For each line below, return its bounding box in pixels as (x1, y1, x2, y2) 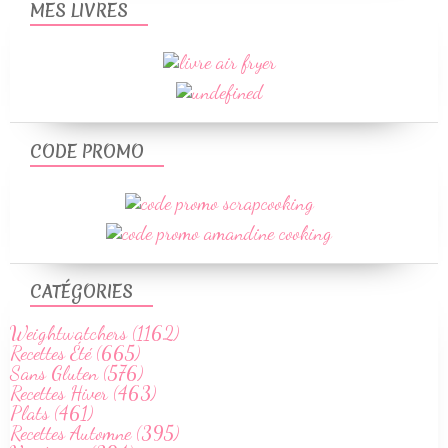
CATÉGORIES (30, 280, 133, 305)
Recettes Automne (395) (10, 421, 179, 446)
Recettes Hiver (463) (10, 381, 156, 406)
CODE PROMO (30, 139, 144, 164)
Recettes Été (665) (10, 341, 140, 366)
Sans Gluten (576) (10, 361, 143, 386)
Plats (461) (10, 401, 93, 426)
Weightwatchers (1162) (10, 321, 179, 346)
